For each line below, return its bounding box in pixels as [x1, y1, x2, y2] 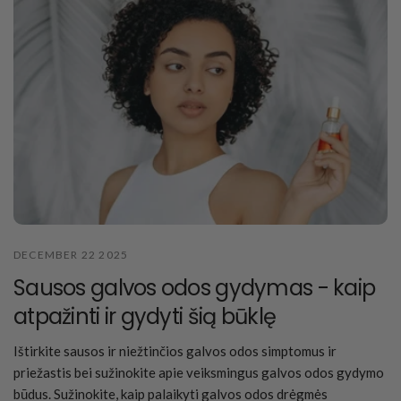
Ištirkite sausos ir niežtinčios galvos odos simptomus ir [13, 342, 337, 359]
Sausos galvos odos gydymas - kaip [13, 272, 376, 303]
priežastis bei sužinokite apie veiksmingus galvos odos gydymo [13, 363, 385, 380]
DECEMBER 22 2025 [13, 247, 129, 261]
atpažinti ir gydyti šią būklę [13, 301, 277, 331]
